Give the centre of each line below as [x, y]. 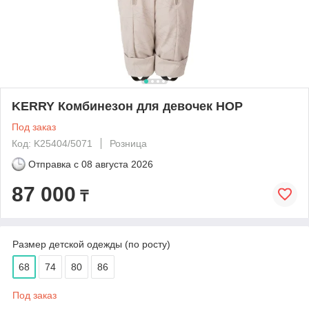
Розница [128, 143]
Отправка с [53, 164]
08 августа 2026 [117, 164]
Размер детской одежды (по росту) [91, 244]
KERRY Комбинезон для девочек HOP [127, 106]
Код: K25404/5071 [52, 143]
